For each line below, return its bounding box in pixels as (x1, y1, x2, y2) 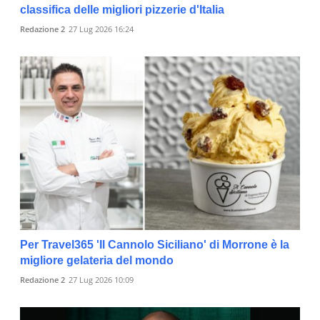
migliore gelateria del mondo (20, 254, 174, 266)
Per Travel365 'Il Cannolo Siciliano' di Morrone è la (20, 238, 289, 251)
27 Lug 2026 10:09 (69, 274, 134, 285)
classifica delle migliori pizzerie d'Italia (20, 4, 224, 16)
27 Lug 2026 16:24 (69, 24, 134, 35)
